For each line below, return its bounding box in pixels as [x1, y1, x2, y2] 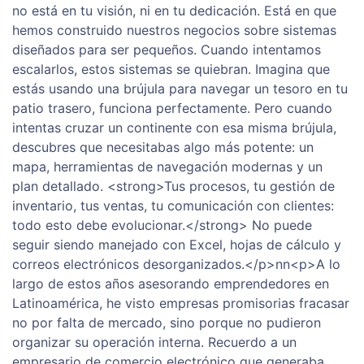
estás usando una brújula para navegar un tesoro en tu [12, 80, 348, 97]
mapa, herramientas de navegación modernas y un [12, 158, 323, 175]
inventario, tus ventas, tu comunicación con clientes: [12, 197, 334, 214]
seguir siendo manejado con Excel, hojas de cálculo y [12, 236, 341, 253]
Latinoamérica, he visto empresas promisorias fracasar [12, 295, 349, 312]
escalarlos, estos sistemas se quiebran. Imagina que [12, 61, 330, 78]
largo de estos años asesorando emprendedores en [12, 275, 329, 292]
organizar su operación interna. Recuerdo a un [12, 334, 297, 351]
